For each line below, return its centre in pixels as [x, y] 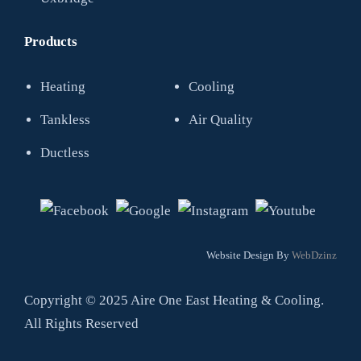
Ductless [65, 153]
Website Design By [249, 255]
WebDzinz [314, 255]
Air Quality [221, 120]
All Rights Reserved [81, 324]
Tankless [65, 120]
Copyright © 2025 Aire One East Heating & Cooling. [174, 300]
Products [51, 41]
